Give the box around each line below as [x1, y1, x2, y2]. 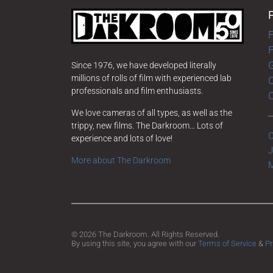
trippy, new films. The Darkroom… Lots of [71, 120, 223, 130]
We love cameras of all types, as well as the [71, 107, 232, 118]
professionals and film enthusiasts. [71, 85, 203, 96]
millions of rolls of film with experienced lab [71, 73, 232, 83]
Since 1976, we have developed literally [71, 60, 216, 70]
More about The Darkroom [71, 155, 171, 165]
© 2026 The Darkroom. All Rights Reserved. [71, 230, 219, 239]
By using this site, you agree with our [71, 239, 198, 249]
